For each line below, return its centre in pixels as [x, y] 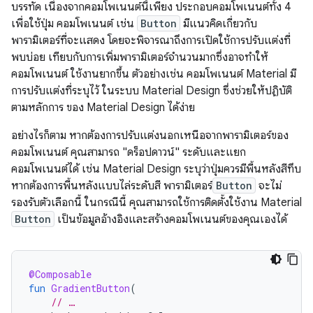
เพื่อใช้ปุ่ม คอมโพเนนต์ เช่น [74, 23]
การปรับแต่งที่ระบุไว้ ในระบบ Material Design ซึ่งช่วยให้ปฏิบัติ [152, 90]
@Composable [60, 274]
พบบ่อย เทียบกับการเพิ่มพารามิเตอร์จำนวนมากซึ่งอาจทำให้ [140, 57]
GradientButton [90, 288]
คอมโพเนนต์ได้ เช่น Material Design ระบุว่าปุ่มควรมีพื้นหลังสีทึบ [156, 169]
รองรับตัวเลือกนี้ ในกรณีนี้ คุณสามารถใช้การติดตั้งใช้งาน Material [156, 202]
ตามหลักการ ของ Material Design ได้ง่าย [103, 107]
